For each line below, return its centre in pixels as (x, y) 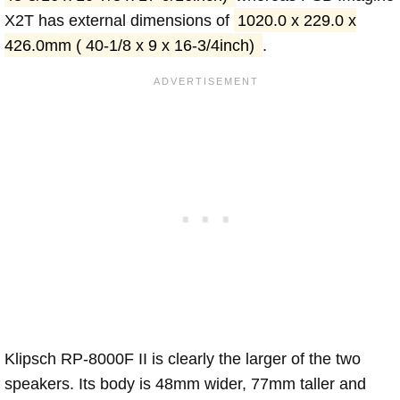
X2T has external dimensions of (119, 20)
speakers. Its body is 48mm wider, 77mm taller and (185, 383)
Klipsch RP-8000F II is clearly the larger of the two (183, 358)
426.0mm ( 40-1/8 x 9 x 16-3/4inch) (132, 45)
